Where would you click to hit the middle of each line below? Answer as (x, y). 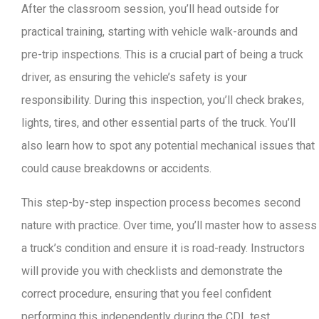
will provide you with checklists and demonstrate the (152, 271)
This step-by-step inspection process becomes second (161, 203)
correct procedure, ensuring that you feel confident (146, 294)
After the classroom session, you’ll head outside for (150, 9)
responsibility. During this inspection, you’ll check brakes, (163, 100)
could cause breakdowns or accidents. (116, 168)
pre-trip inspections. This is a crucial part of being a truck (162, 54)
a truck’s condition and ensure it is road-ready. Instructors (163, 248)
